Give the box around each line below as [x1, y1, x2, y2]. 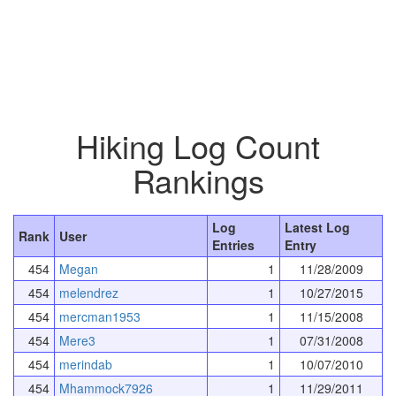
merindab [59, 354, 112, 373]
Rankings [132, 156, 264, 202]
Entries [212, 235, 255, 254]
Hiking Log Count [76, 122, 320, 168]
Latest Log [285, 217, 350, 236]
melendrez [59, 283, 118, 301]
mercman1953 [59, 307, 141, 325]
